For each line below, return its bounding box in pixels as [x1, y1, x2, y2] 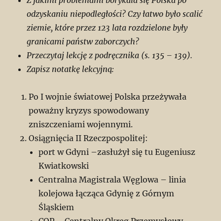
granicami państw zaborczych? [27, 37, 140, 47]
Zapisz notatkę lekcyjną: [27, 64, 114, 74]
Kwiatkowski [38, 161, 89, 171]
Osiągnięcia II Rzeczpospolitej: [29, 133, 148, 144]
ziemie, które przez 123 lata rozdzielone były [27, 23, 188, 33]
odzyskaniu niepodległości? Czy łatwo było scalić [27, 9, 203, 19]
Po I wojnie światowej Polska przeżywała [29, 92, 187, 102]
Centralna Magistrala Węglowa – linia [38, 175, 186, 185]
